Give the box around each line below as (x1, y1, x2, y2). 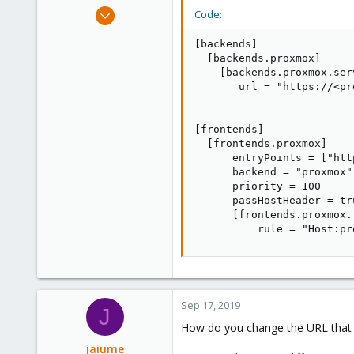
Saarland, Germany (70, 81, 164, 96)
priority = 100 (194, 180, 321, 192)
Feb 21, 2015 (107, 2, 164, 17)
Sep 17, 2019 (181, 298, 240, 312)
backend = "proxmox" (194, 166, 352, 178)
